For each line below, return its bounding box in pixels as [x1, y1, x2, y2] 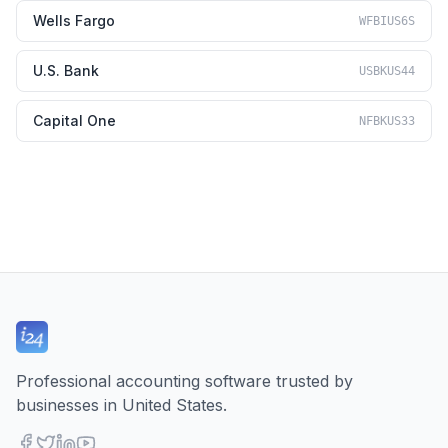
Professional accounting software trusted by [16, 371, 353, 391]
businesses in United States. [16, 395, 227, 415]
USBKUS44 [359, 64, 415, 78]
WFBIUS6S [359, 14, 415, 28]
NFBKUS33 [359, 114, 415, 128]
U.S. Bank [33, 62, 99, 79]
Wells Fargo [33, 12, 115, 29]
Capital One [33, 112, 116, 129]
